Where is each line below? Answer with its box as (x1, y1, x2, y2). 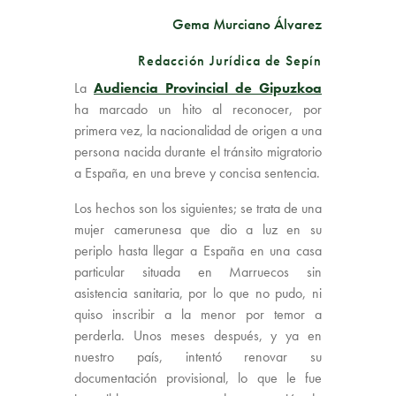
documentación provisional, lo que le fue (74, 369, 322, 388)
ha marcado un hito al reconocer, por (74, 100, 322, 119)
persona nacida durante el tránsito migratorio (74, 142, 322, 162)
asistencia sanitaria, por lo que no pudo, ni (74, 284, 322, 303)
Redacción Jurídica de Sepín (138, 51, 322, 71)
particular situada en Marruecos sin (74, 263, 322, 282)
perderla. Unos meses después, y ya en (74, 326, 322, 346)
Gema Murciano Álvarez (172, 14, 322, 34)
